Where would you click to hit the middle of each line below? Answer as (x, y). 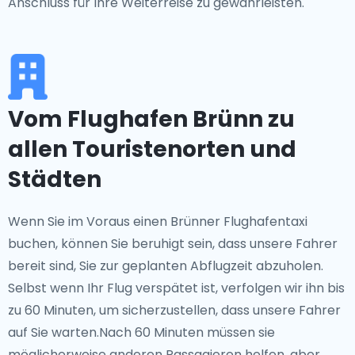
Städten (55, 179)
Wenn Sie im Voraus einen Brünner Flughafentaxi (158, 221)
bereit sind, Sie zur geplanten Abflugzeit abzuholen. (166, 266)
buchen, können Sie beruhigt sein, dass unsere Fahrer (173, 244)
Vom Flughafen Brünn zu (151, 119)
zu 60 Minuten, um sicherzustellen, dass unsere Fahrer (174, 310)
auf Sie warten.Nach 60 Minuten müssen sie (141, 332)
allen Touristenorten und (152, 149)
